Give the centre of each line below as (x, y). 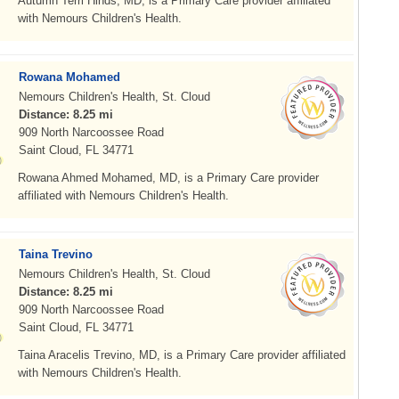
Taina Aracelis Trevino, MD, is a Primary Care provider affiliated (182, 355)
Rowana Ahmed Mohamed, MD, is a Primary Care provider (168, 178)
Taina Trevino (56, 254)
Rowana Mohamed (69, 77)
